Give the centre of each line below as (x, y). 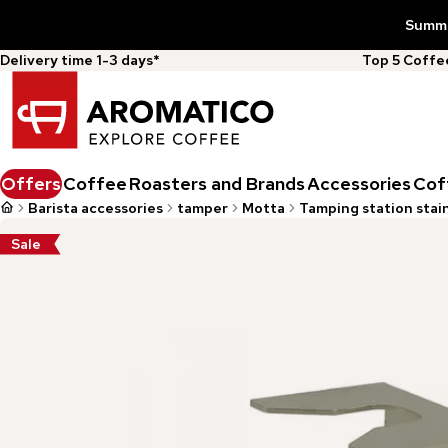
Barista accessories (95, 207)
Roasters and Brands (217, 183)
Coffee (95, 183)
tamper (202, 207)
